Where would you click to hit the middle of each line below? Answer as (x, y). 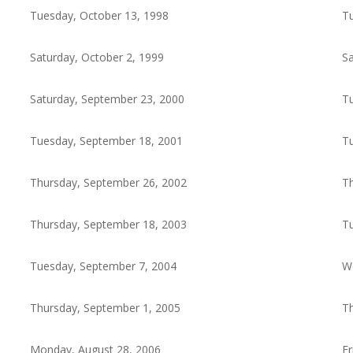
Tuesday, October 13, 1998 (99, 16)
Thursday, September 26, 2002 (108, 183)
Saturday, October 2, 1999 (97, 58)
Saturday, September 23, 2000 (107, 99)
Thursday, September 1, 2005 (105, 308)
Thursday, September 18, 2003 (108, 225)
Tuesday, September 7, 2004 (103, 266)
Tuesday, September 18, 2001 (106, 141)
